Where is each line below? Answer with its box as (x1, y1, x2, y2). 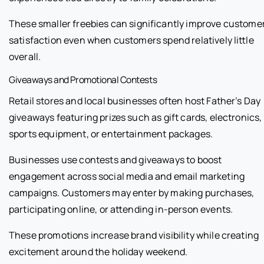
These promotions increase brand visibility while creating (9, 228, 259, 242)
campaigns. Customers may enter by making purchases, (9, 186, 255, 199)
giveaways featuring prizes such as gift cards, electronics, (9, 110, 262, 124)
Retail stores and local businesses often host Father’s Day (9, 94, 261, 107)
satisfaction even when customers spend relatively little (9, 33, 254, 47)
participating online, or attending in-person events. (9, 202, 233, 216)
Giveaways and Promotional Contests (9, 72, 157, 86)
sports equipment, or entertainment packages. (9, 127, 213, 140)
